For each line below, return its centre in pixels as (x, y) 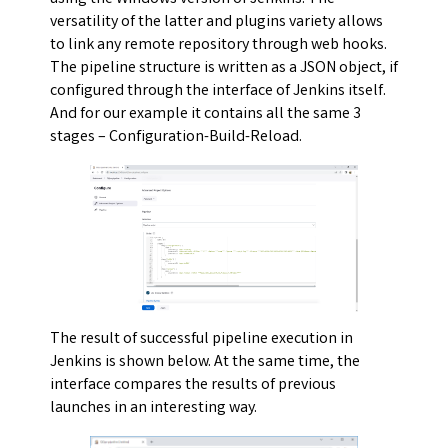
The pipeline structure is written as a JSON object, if (224, 69)
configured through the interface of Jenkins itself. (218, 92)
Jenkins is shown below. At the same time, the (205, 362)
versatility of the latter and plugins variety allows (216, 23)
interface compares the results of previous (193, 385)
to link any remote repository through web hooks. (218, 46)
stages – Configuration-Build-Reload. (176, 138)
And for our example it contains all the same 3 (205, 115)
